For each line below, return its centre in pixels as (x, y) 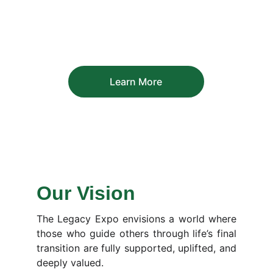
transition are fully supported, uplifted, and (136, 248)
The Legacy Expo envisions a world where (136, 219)
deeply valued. (70, 263)
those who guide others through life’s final (136, 233)
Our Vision (86, 193)
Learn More (136, 82)
